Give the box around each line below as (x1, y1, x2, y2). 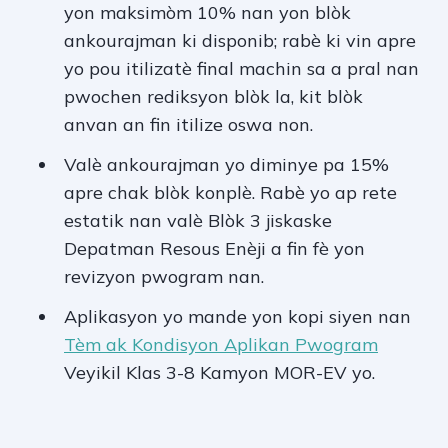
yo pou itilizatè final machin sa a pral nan (64, 57, 419, 81)
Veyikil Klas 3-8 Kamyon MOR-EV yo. (64, 361, 375, 385)
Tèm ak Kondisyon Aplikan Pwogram (64, 333, 378, 357)
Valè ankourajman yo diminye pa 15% (64, 153, 389, 177)
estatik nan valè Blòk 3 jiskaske (64, 209, 332, 233)
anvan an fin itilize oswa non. (64, 113, 313, 137)
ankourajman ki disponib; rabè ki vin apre (64, 29, 416, 53)
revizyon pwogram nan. (64, 265, 264, 289)
